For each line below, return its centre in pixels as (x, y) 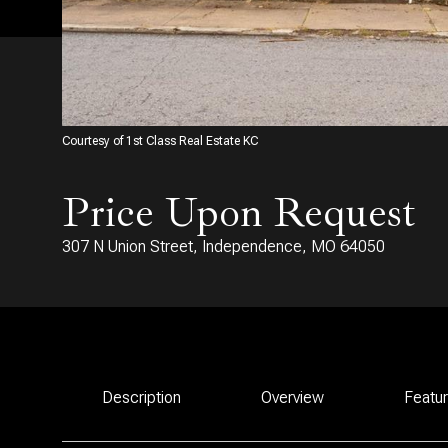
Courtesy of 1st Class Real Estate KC (160, 141)
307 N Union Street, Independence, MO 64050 (223, 246)
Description (141, 397)
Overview (292, 397)
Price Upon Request (239, 212)
